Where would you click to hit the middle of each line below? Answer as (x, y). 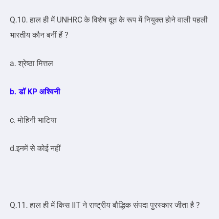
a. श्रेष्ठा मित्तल (32, 64)
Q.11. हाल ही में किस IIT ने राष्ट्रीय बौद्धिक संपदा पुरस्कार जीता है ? (105, 205)
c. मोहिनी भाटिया (33, 120)
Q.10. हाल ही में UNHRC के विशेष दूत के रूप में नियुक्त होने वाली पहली (109, 20)
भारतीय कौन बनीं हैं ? (39, 35)
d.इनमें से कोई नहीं (35, 149)
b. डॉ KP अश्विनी (35, 92)
